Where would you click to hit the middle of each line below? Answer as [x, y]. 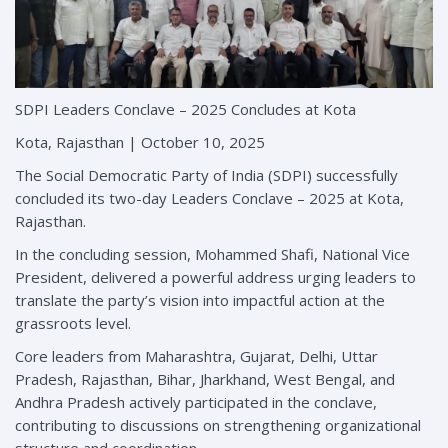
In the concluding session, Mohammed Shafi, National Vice [212, 253]
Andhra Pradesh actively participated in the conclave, [196, 401]
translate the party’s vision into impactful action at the [200, 299]
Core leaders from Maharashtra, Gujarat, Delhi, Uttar [196, 355]
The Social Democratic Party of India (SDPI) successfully [206, 174]
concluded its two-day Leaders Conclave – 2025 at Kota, [209, 197]
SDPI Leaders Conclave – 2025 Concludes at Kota [185, 108]
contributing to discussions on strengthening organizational [218, 424]
